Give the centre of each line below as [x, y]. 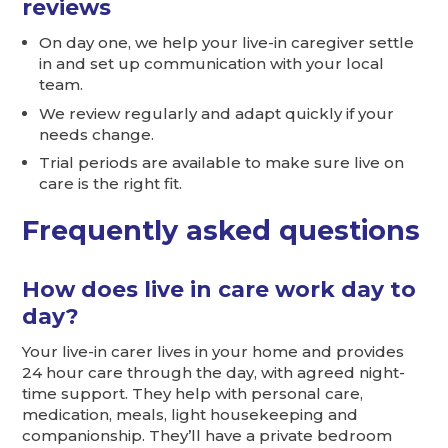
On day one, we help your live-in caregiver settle [227, 43]
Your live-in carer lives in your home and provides [213, 351]
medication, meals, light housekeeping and [190, 414]
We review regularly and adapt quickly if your [217, 113]
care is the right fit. [111, 184]
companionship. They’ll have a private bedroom [207, 435]
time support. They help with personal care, [193, 393]
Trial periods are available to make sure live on [222, 163]
